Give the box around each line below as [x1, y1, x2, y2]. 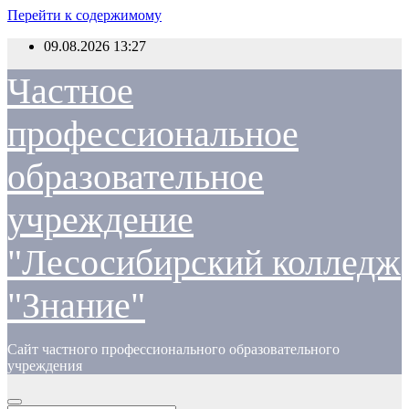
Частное [7, 70, 133, 111]
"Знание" [7, 285, 145, 326]
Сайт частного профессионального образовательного [7, 341, 340, 357]
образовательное [7, 156, 264, 197]
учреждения [7, 358, 82, 373]
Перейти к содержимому [7, 7, 162, 23]
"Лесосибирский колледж [7, 242, 401, 283]
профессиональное [7, 113, 299, 154]
